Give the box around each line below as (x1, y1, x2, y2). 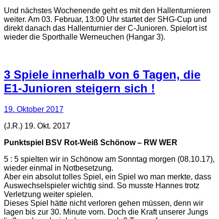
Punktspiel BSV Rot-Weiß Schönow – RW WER (4, 138, 177, 147)
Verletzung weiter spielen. (4, 190, 93, 199)
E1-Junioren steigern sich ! (4, 82, 155, 95)
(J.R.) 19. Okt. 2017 (4, 122, 70, 131)
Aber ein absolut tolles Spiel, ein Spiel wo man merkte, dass (4, 173, 211, 181)
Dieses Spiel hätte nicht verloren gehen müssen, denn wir (4, 199, 203, 208)
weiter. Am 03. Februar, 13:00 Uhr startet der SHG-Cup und (4, 15, 207, 24)
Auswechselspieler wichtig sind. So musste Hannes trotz (4, 181, 199, 190)
